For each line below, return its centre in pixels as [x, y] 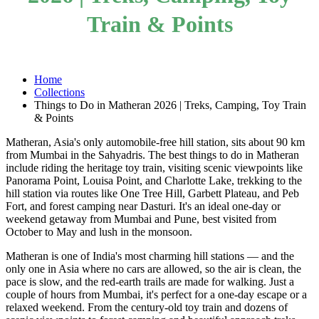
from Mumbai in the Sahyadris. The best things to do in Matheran [152, 155]
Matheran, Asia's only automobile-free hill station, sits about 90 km [155, 142]
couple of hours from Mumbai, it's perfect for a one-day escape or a [156, 294]
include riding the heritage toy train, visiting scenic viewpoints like [154, 167]
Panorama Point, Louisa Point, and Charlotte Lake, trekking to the [154, 180]
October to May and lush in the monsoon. [99, 231]
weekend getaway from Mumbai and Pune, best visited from [141, 219]
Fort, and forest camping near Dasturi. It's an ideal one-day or [143, 206]
